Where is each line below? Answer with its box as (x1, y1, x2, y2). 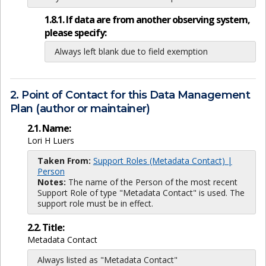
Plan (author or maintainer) (10, 102, 150, 116)
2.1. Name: (27, 121, 71, 135)
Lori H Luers (27, 134, 74, 146)
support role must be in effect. (37, 197, 153, 209)
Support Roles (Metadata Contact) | (93, 154, 232, 166)
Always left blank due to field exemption (54, 46, 208, 58)
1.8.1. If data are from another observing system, (44, 13, 250, 27)
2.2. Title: (27, 221, 64, 235)
